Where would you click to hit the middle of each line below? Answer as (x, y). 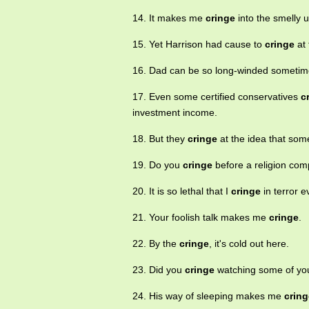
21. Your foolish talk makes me (201, 218)
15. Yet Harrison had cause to (199, 44)
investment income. (175, 113)
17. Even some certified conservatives (217, 97)
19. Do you (158, 165)
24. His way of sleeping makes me (208, 296)
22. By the (156, 244)
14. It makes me (169, 18)
